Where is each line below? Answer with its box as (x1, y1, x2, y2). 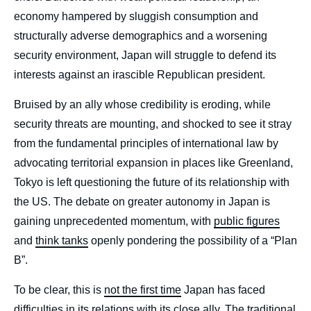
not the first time (104, 284, 181, 296)
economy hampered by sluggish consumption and (14, 10, 258, 23)
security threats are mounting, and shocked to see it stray (14, 118, 292, 131)
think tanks (35, 235, 88, 247)
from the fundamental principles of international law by (14, 137, 278, 150)
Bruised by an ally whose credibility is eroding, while (14, 99, 271, 111)
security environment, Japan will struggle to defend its (14, 49, 276, 62)
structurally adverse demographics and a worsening (14, 30, 267, 42)
